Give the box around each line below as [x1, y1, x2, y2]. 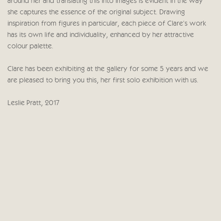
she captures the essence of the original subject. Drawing [7, 9, 185, 16]
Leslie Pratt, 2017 [7, 100, 60, 107]
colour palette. [7, 43, 53, 50]
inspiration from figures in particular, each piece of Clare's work [7, 21, 206, 28]
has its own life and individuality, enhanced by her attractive [7, 32, 194, 39]
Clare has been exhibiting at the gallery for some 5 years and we [7, 66, 208, 73]
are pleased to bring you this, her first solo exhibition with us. [7, 77, 198, 84]
